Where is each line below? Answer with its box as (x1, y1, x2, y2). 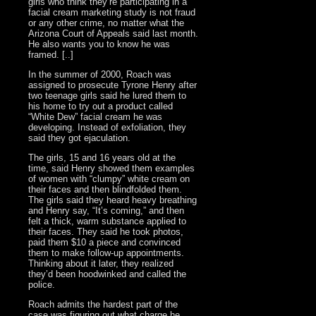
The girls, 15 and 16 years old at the (28, 152, 176, 164)
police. (28, 279, 56, 291)
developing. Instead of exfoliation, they (28, 122, 187, 133)
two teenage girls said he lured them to (28, 90, 187, 102)
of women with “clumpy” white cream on (28, 174, 190, 185)
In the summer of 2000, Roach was (28, 69, 172, 80)
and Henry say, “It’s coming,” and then (28, 205, 185, 217)
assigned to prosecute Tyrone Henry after (28, 80, 197, 91)
